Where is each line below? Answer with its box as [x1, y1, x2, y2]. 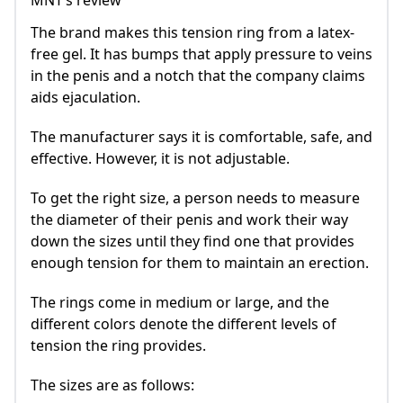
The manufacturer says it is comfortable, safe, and [31, 127, 372, 148]
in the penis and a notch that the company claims [31, 66, 365, 86]
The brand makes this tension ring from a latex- [31, 22, 354, 43]
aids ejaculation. [31, 87, 140, 108]
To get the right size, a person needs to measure [31, 188, 360, 209]
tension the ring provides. [31, 336, 206, 356]
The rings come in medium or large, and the [31, 292, 329, 313]
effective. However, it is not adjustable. [31, 148, 290, 169]
